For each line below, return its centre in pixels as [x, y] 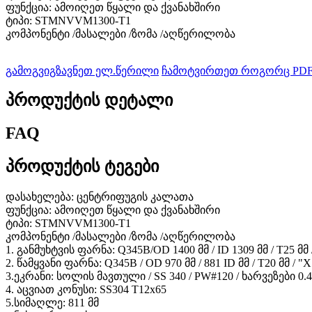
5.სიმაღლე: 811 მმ [52, 303]
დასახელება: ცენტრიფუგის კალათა [100, 197]
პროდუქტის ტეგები [82, 167]
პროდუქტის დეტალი [89, 101]
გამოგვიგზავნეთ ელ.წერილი [82, 70]
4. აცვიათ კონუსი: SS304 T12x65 [86, 290]
